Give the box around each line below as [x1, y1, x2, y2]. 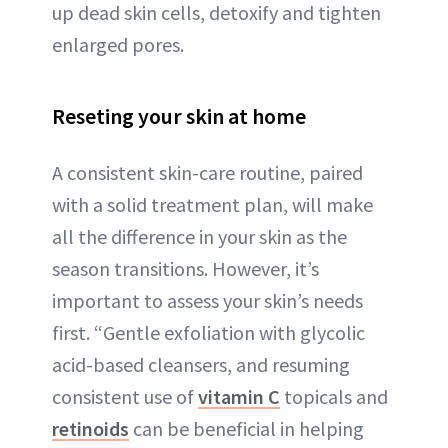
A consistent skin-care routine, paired [52, 159, 363, 185]
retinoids [52, 415, 129, 441]
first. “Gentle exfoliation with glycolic [52, 319, 365, 345]
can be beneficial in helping [129, 415, 364, 441]
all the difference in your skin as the [52, 223, 347, 249]
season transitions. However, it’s [52, 255, 319, 281]
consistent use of [52, 383, 198, 409]
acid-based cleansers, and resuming [52, 351, 350, 377]
